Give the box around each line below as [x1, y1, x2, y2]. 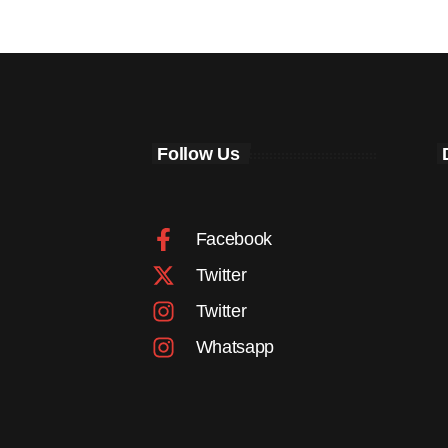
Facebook [195, 229, 273, 250]
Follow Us [157, 143, 240, 164]
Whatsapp [195, 337, 275, 358]
